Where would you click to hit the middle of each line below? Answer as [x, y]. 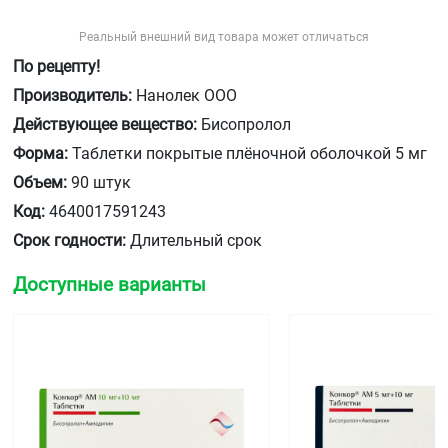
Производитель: [72, 95]
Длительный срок [194, 240]
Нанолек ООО [184, 95]
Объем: [40, 182]
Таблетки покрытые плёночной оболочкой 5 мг [247, 153]
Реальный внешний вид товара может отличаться [224, 37]
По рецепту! [56, 66]
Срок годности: [69, 240]
